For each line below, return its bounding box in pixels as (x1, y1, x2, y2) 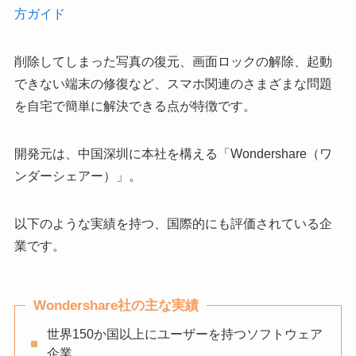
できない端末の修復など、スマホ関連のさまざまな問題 (14, 76, 332, 91)
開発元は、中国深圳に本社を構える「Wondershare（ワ (14, 146, 332, 161)
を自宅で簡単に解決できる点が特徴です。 (14, 99, 256, 113)
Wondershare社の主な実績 (33, 297, 199, 313)
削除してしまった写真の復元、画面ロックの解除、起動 (14, 54, 332, 68)
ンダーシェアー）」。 (14, 168, 141, 183)
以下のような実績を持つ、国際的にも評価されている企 (14, 216, 332, 230)
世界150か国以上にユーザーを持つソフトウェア (46, 327, 323, 342)
